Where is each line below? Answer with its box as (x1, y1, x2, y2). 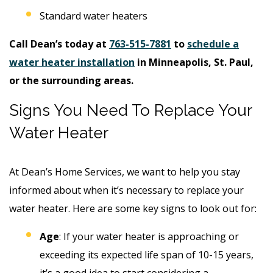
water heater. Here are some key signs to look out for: (9, 201, 257, 215)
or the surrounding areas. (9, 73, 133, 87)
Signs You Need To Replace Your (9, 101, 252, 119)
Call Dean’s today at (9, 37, 109, 51)
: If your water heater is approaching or (59, 229, 239, 243)
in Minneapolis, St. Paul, (135, 55, 253, 69)
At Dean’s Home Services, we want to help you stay (9, 165, 240, 179)
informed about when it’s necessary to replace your (9, 183, 244, 197)
